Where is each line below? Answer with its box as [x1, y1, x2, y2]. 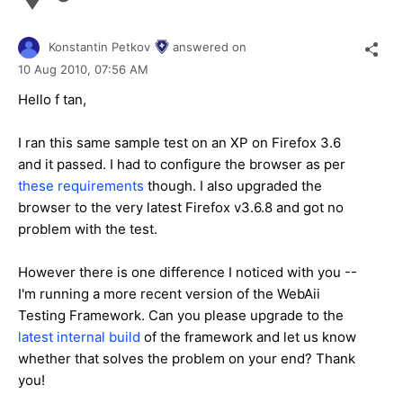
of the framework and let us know [140, 328, 356, 346]
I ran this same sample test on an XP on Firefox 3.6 [18, 134, 341, 152]
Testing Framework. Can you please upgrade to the [18, 307, 344, 325]
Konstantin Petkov [49, 39, 150, 54]
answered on [173, 39, 246, 54]
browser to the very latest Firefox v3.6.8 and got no [18, 199, 344, 217]
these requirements [18, 177, 144, 195]
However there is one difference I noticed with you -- [18, 264, 357, 282]
